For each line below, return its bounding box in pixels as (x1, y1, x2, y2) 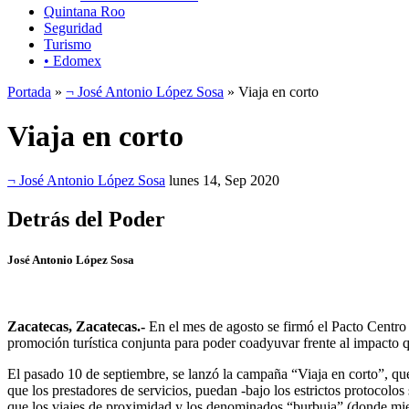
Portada (7, 83, 51, 100)
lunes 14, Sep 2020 (169, 173, 279, 189)
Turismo (44, 36, 91, 52)
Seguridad (44, 19, 102, 36)
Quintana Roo (44, 3, 125, 19)
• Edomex (44, 52, 101, 68)
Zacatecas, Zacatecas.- (7, 318, 145, 334)
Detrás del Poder (7, 207, 165, 232)
